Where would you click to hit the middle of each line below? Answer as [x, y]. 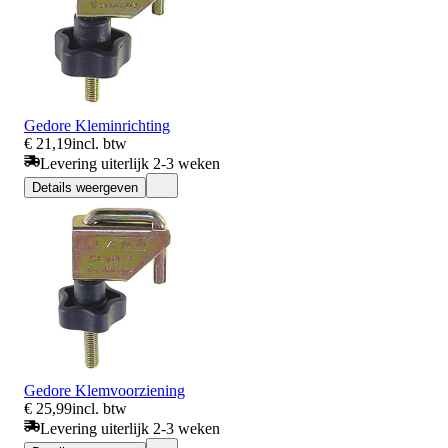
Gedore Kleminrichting [97, 125]
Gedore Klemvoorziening [104, 390]
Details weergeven [85, 187]
